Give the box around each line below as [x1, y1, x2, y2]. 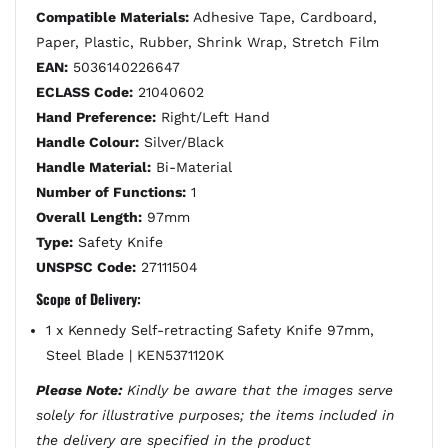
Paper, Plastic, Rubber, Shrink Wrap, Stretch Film [36, 34, 379, 50]
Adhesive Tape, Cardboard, [189, 9, 377, 25]
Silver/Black [139, 134, 224, 150]
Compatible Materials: [36, 9, 189, 25]
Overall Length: [36, 209, 142, 225]
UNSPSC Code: [36, 259, 136, 275]
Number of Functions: [36, 184, 186, 200]
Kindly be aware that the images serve [122, 382, 393, 398]
